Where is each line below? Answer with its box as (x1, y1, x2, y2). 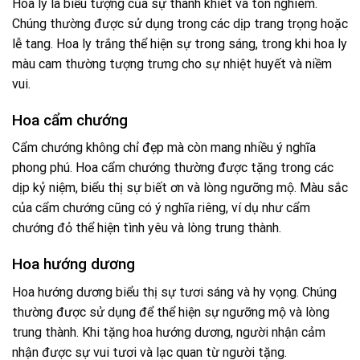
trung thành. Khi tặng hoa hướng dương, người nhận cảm (12, 324, 325, 340)
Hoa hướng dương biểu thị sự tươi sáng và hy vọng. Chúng (12, 284, 337, 300)
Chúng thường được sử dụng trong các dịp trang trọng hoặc (12, 15, 348, 31)
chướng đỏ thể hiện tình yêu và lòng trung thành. (12, 220, 281, 236)
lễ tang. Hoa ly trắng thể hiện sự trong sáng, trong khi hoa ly (12, 35, 347, 51)
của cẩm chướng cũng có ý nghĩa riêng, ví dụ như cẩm (12, 200, 310, 216)
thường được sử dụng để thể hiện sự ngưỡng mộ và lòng (12, 304, 329, 320)
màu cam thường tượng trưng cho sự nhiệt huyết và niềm (12, 55, 332, 72)
